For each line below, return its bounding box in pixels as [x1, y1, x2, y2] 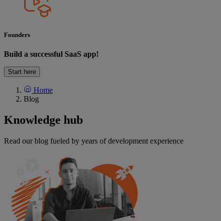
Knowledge [4, 113, 64, 126]
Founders [4, 31, 30, 38]
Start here [8, 68, 36, 76]
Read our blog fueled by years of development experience [4, 136, 184, 145]
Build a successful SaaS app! [4, 50, 99, 59]
